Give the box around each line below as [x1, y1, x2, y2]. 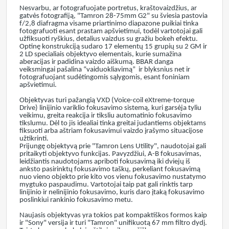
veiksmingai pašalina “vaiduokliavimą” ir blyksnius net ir [19, 66, 190, 74]
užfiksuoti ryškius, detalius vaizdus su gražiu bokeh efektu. [19, 35, 198, 43]
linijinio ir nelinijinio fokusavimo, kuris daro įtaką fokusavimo [19, 189, 204, 196]
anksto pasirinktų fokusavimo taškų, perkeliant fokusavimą [19, 166, 200, 173]
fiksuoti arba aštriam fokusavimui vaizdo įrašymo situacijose [19, 127, 203, 135]
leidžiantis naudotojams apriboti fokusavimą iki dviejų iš [19, 158, 190, 166]
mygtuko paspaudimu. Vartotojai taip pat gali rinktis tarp [19, 181, 193, 189]
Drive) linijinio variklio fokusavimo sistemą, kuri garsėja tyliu [19, 104, 201, 112]
